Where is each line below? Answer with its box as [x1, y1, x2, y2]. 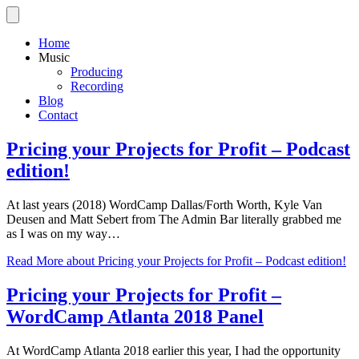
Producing [71, 65, 123, 79]
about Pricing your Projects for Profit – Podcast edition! [63, 253, 346, 268]
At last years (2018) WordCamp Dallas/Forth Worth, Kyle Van [6, 197, 322, 212]
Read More [6, 253, 63, 268]
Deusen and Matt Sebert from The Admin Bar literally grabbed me [6, 212, 341, 226]
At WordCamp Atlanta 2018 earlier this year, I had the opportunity [6, 343, 341, 357]
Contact [38, 108, 78, 122]
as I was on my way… [6, 226, 120, 240]
